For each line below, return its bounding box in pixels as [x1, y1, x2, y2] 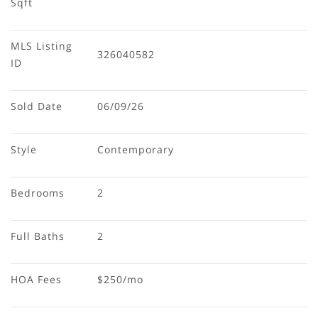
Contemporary [97, 142, 174, 156]
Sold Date [11, 99, 62, 113]
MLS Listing [11, 38, 76, 53]
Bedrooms [11, 185, 65, 199]
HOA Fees [11, 272, 62, 286]
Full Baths [11, 229, 65, 243]
